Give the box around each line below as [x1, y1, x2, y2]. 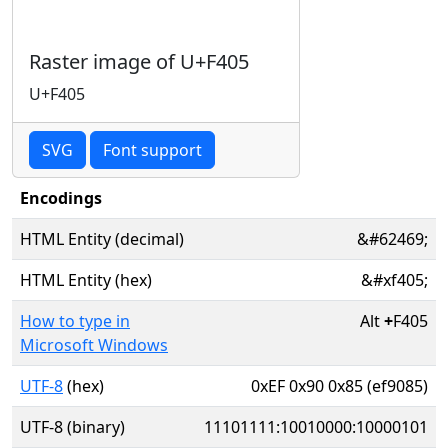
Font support [103, 139, 202, 161]
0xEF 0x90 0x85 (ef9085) [251, 375, 428, 397]
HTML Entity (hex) [20, 269, 152, 291]
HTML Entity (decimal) [20, 228, 184, 250]
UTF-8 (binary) [20, 416, 125, 438]
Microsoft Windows [20, 334, 168, 356]
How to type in [20, 310, 130, 332]
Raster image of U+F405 [29, 48, 249, 75]
